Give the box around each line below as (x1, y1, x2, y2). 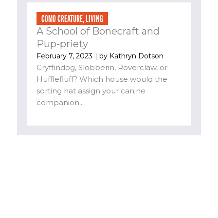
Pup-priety (36, 37, 88, 50)
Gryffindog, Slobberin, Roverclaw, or (36, 62, 167, 72)
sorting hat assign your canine (36, 86, 145, 95)
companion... (36, 97, 84, 107)
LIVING (86, 13, 103, 24)
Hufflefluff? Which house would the (36, 74, 167, 84)
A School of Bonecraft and (36, 25, 160, 37)
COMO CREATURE (41, 13, 83, 24)
